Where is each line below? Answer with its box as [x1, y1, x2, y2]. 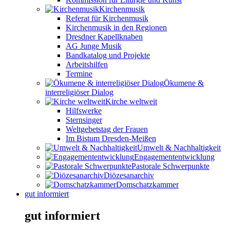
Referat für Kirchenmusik [66, 13, 148, 23]
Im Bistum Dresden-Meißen [66, 133, 156, 143]
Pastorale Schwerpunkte [131, 161, 209, 170]
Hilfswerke [66, 106, 102, 115]
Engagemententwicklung [134, 152, 215, 161]
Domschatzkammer [116, 180, 179, 189]
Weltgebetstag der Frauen [66, 124, 148, 133]
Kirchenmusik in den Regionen [66, 23, 167, 32]
